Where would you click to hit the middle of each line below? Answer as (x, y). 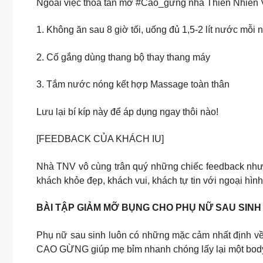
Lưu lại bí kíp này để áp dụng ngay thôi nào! (127, 112)
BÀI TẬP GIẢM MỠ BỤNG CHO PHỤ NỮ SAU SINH (149, 208)
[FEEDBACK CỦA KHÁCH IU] (100, 139)
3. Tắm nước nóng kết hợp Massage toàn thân (133, 85)
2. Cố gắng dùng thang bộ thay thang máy (123, 57)
